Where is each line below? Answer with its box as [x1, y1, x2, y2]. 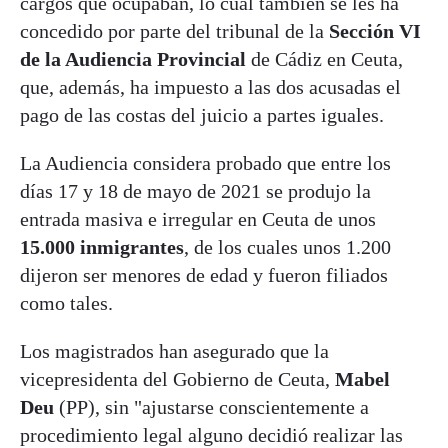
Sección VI [329, 19, 421, 42]
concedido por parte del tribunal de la [20, 19, 329, 42]
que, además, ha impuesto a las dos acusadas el [20, 75, 401, 98]
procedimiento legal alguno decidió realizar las [20, 423, 403, 446]
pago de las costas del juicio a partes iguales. [20, 103, 384, 126]
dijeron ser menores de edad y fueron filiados [20, 263, 388, 286]
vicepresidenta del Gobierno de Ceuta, [20, 367, 335, 390]
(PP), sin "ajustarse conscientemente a [59, 395, 369, 418]
